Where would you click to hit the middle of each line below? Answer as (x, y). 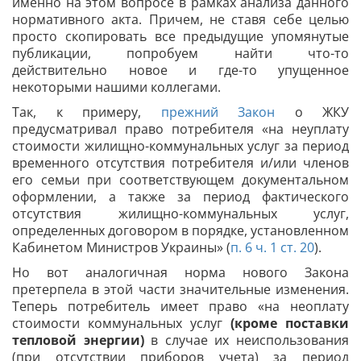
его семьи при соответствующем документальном (180, 180)
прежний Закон (218, 112)
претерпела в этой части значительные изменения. (180, 289)
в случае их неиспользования (247, 340)
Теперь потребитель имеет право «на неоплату (180, 306)
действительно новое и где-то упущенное (180, 70)
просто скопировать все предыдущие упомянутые (180, 36)
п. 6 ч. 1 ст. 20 (272, 247)
